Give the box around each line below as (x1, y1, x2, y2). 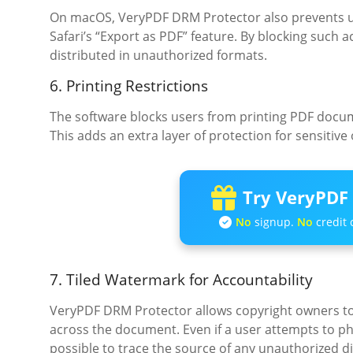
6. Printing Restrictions (50, 76, 208, 97)
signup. (251, 214, 297, 230)
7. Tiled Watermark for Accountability (50, 269, 313, 291)
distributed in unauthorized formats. (50, 46, 267, 65)
